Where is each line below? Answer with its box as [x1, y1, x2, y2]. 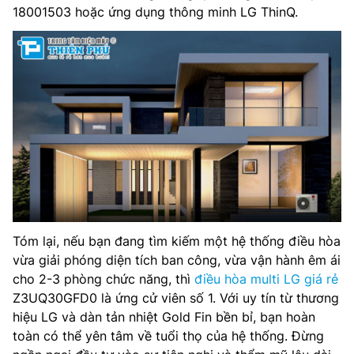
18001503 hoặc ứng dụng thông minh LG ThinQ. [13, 3, 298, 20]
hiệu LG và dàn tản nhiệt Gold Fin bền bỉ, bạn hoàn [13, 309, 315, 326]
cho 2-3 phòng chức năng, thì [13, 271, 194, 288]
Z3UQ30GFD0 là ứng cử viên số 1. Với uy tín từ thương [13, 290, 339, 307]
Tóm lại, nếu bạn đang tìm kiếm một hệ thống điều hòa [13, 233, 341, 250]
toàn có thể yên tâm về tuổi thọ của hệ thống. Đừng [13, 328, 324, 345]
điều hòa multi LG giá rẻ [194, 271, 338, 288]
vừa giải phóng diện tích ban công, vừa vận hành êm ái [13, 252, 341, 269]
